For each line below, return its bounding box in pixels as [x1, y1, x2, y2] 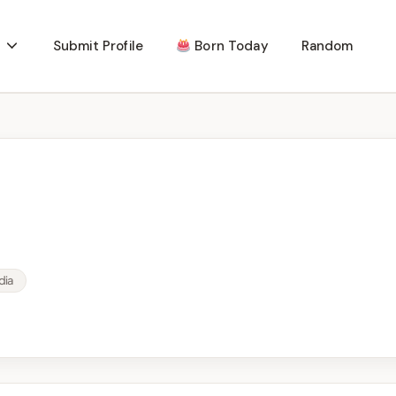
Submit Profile [52, 37, 143, 55]
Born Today [191, 37, 269, 55]
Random [301, 37, 354, 55]
